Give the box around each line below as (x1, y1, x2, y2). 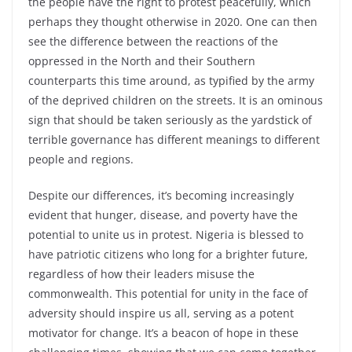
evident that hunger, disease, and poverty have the (28, 207, 298, 222)
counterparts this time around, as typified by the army (28, 72, 314, 88)
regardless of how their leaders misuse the (28, 266, 255, 281)
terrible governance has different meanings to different (28, 131, 320, 147)
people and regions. (28, 151, 134, 167)
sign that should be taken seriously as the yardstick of (28, 112, 312, 127)
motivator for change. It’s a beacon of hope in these (28, 324, 299, 340)
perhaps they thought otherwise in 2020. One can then (28, 13, 317, 29)
